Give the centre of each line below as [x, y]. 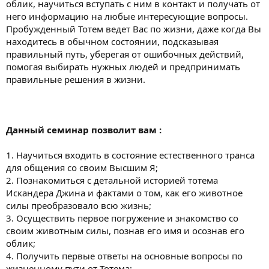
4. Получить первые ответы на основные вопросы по [124, 256]
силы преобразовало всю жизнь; [79, 206]
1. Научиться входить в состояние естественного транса [130, 155]
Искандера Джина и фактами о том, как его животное [124, 193]
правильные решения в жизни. [76, 80]
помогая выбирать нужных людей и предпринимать [123, 67]
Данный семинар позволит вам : [84, 130]
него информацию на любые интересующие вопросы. [127, 17]
